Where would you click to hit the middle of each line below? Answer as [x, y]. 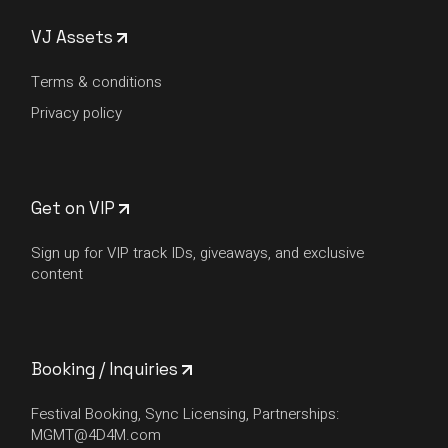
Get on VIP [73, 208]
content [57, 274]
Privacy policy [77, 113]
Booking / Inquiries [105, 369]
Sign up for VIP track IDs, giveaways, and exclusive [198, 253]
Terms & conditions [97, 82]
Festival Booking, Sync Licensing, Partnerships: [185, 414]
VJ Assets [74, 37]
